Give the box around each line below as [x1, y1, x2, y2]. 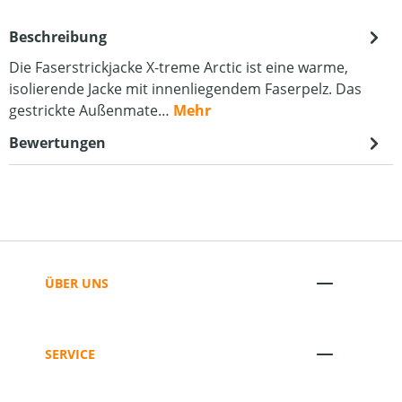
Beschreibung [9, 27, 107, 47]
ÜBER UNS [45, 274, 109, 292]
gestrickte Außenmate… [9, 100, 173, 120]
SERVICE [45, 345, 95, 363]
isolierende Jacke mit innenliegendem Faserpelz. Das [9, 79, 362, 99]
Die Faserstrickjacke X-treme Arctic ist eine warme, [9, 57, 348, 77]
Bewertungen [9, 133, 106, 153]
